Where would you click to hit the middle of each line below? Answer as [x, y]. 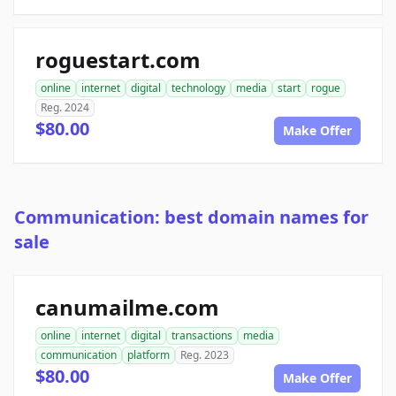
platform [148, 355]
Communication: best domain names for [191, 217]
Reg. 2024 [65, 108]
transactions [202, 336]
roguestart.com [118, 60]
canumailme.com [127, 308]
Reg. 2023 [205, 355]
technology [198, 88]
